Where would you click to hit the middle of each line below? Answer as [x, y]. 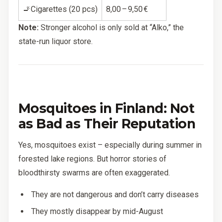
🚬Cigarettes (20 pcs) [60, 9]
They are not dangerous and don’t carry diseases [115, 195]
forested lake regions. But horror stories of [92, 159]
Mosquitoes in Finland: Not [107, 109]
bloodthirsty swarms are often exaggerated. [94, 173]
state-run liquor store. [55, 42]
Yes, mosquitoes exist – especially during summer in [110, 145]
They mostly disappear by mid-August [97, 211]
